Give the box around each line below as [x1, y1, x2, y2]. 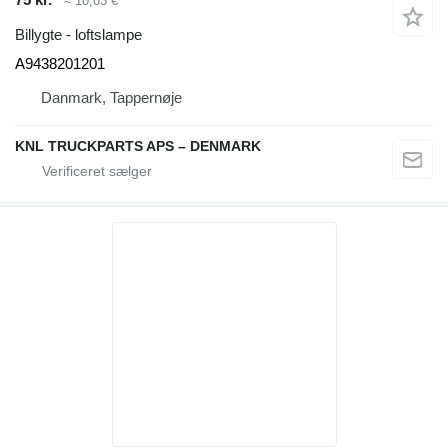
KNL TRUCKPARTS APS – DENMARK [15, 137, 261, 154]
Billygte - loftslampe [15, 25, 142, 43]
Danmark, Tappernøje [41, 88, 182, 106]
